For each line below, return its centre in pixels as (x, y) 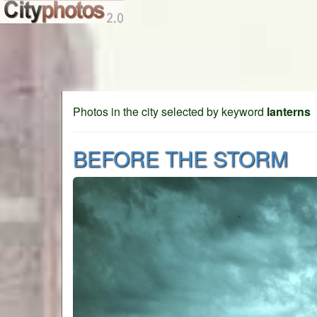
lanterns (289, 111)
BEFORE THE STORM (180, 158)
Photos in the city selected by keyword (170, 111)
